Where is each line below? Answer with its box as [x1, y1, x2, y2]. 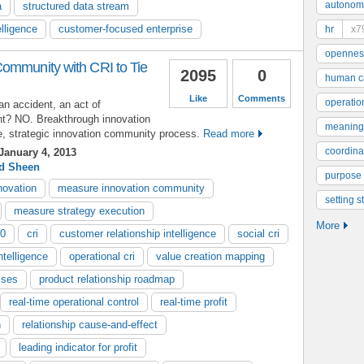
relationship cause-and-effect [22, 318, 158, 331]
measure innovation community [58, 181, 205, 194]
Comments [238, 93, 285, 103]
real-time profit [160, 295, 227, 308]
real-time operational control [9, 295, 139, 308]
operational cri [69, 249, 135, 262]
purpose [325, 169, 362, 181]
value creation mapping [156, 249, 265, 262]
